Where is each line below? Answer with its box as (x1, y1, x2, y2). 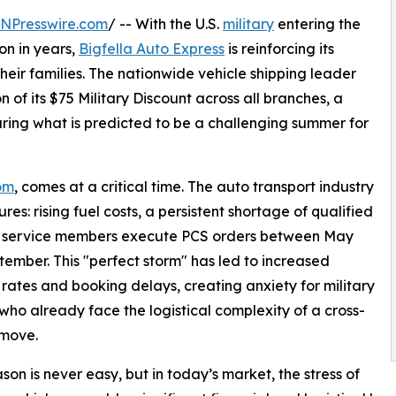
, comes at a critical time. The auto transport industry (14, 177, 374, 195)
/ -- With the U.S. (108, 14, 223, 33)
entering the (274, 14, 361, 33)
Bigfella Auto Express (79, 39, 225, 57)
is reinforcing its (225, 39, 334, 57)
